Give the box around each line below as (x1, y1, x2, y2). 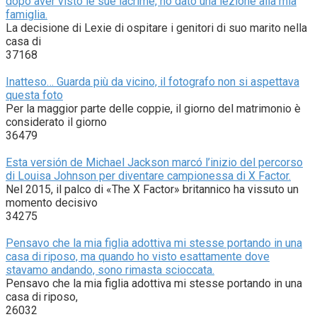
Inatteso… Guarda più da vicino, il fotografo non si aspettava (6, 74, 299, 88)
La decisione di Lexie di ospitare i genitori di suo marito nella (6, 21, 307, 35)
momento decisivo (6, 195, 98, 209)
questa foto (6, 88, 63, 102)
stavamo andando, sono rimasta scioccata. (6, 263, 214, 277)
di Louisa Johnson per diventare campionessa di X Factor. (6, 168, 291, 183)
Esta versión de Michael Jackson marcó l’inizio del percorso (6, 155, 303, 169)
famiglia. (6, 7, 47, 21)
